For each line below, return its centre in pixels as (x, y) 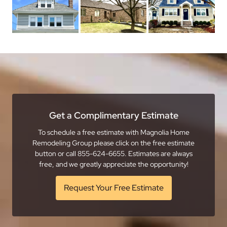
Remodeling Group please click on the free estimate (113, 143)
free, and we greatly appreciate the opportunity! (113, 164)
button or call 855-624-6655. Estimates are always (113, 153)
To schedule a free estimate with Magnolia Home (113, 132)
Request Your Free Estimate (113, 187)
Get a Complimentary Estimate (113, 115)
